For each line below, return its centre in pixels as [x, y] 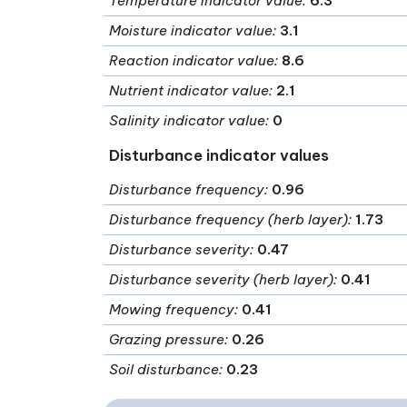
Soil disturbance [164, 369]
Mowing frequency [172, 309]
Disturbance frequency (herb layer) [229, 219]
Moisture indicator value [191, 30]
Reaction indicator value [192, 60]
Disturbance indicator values [219, 154]
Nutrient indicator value [189, 90]
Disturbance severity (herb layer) [222, 279]
